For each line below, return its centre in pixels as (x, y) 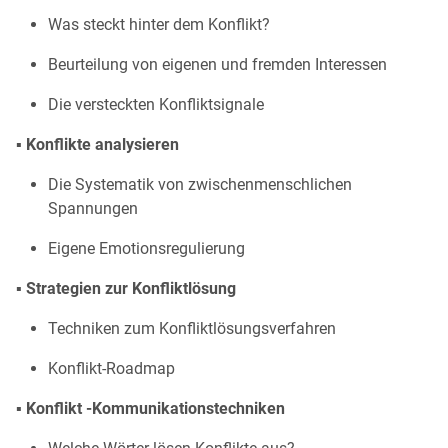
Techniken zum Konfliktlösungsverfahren (192, 329)
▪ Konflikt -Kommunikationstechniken (150, 409)
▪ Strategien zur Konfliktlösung (126, 289)
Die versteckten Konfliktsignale (156, 105)
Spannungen (93, 209)
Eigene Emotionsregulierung (146, 249)
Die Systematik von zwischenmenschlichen (200, 185)
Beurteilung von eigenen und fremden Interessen (217, 65)
